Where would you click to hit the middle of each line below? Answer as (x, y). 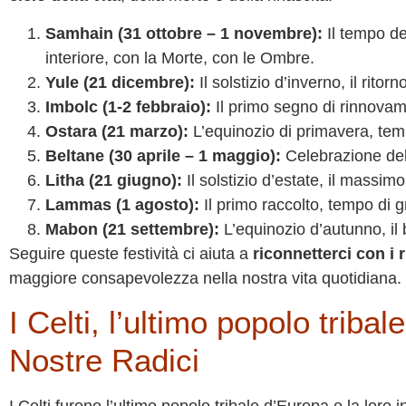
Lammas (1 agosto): (122, 204)
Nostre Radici (104, 361)
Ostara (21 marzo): (117, 131)
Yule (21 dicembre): (120, 82)
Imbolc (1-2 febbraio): (128, 106)
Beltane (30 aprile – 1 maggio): (163, 155)
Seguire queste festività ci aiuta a (131, 253)
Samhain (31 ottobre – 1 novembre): (184, 33)
